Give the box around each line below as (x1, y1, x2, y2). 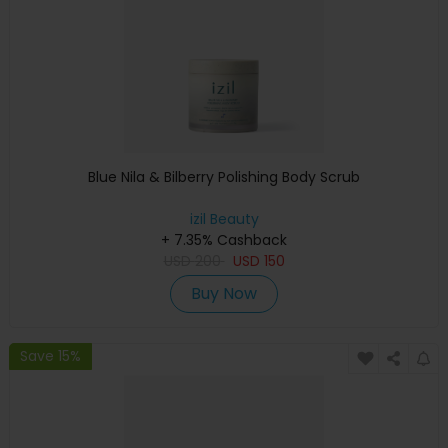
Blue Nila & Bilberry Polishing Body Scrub (88, 166, 360, 187)
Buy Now (191, 281, 257, 305)
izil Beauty (189, 208, 259, 229)
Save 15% (20, 346, 81, 367)
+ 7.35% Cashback (161, 229, 287, 250)
